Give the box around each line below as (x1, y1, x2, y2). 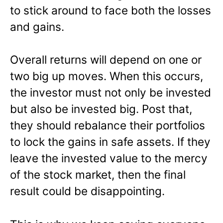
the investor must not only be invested (10, 86, 211, 100)
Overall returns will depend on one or (10, 53, 202, 67)
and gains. (10, 19, 64, 33)
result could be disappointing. (10, 184, 165, 198)
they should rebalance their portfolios (10, 118, 205, 132)
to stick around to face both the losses (10, 3, 211, 17)
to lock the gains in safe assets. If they (10, 135, 211, 149)
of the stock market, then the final (10, 168, 186, 182)
